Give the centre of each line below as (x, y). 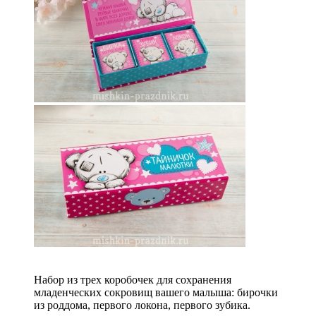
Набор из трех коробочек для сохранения (133, 279)
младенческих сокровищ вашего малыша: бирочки (156, 292)
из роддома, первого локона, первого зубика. (144, 305)
